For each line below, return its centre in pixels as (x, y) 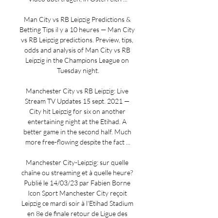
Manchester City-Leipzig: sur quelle (77, 162)
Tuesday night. (78, 70)
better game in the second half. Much (77, 132)
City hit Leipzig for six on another (77, 111)
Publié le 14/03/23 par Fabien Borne (77, 183)
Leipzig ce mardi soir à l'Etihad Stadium (77, 203)
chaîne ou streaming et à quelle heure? (77, 173)
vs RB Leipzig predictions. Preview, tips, (77, 40)
